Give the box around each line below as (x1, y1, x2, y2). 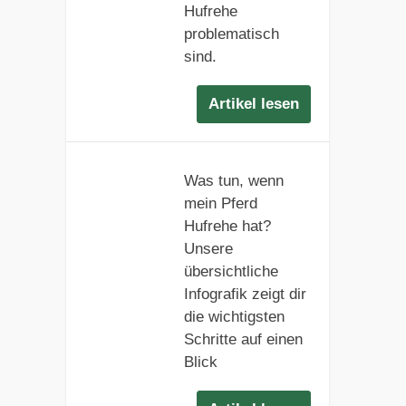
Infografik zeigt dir (183, 285, 306, 303)
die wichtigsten (183, 307, 285, 325)
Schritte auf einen (183, 330, 303, 348)
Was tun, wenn (183, 171, 284, 189)
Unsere (183, 239, 233, 257)
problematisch (183, 25, 279, 43)
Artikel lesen (208, 94, 300, 112)
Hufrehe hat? (183, 217, 271, 235)
